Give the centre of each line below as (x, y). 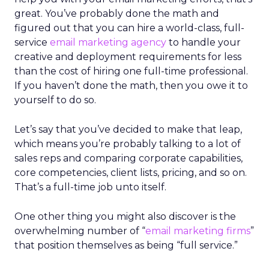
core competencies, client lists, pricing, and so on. (131, 173)
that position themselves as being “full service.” (126, 245)
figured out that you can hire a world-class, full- (129, 28)
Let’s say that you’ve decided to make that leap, (128, 129)
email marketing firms (198, 231)
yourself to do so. (55, 100)
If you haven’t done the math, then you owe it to (131, 86)
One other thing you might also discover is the (125, 216)
